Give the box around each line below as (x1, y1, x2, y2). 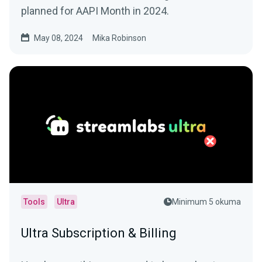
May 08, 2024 (34, 33, 83, 43)
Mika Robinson (92, 33, 146, 43)
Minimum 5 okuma (172, 197, 241, 206)
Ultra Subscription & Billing (21, 226, 177, 240)
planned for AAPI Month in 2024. (21, 5, 169, 17)
